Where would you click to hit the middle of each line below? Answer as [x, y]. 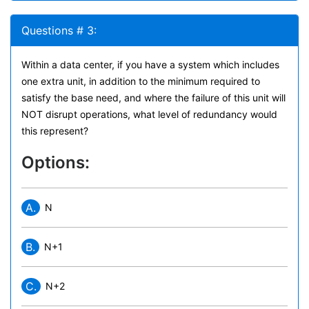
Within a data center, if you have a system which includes [150, 64]
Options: [56, 162]
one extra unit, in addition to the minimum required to [141, 81]
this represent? [55, 131]
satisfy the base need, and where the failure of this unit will [153, 98]
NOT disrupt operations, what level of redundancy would [149, 114]
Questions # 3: [59, 30]
